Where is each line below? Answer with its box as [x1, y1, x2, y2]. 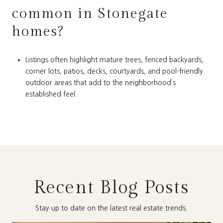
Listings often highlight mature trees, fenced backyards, [25, 56, 204, 63]
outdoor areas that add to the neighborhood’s [25, 79, 176, 86]
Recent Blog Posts [34, 177, 189, 198]
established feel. [25, 90, 77, 98]
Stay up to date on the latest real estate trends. [35, 204, 188, 212]
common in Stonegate [12, 5, 168, 22]
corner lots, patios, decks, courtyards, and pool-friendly [25, 67, 203, 75]
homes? [12, 23, 64, 40]
